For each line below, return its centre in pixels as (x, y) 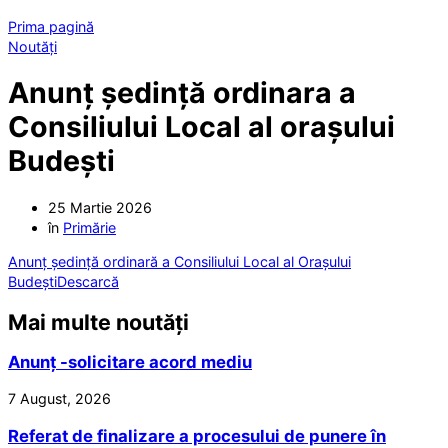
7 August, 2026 (59, 399)
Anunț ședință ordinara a (182, 93)
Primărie (89, 227)
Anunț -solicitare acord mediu (130, 362)
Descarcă (88, 281)
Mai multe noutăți (98, 321)
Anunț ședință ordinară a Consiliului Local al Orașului (179, 261)
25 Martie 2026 (100, 207)
